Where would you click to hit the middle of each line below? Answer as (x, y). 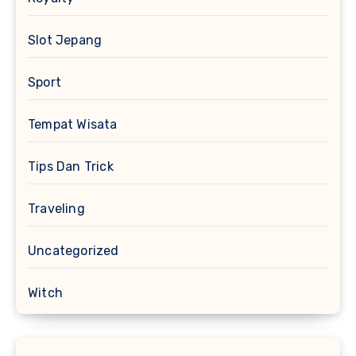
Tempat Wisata (73, 125)
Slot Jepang (65, 41)
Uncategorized (74, 251)
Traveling (56, 209)
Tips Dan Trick (71, 167)
